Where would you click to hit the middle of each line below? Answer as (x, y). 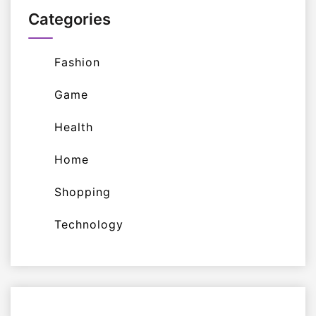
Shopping (83, 192)
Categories (69, 19)
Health (74, 127)
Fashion (77, 62)
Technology (89, 224)
